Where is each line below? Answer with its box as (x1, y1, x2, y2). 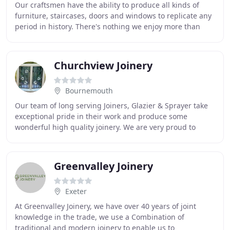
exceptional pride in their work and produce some (15, 111, 187, 121)
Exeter (65, 186, 87, 196)
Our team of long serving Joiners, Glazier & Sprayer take (15, 101, 208, 110)
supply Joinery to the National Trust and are (15, 133, 165, 143)
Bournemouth (65, 86, 113, 95)
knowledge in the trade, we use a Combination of (15, 212, 184, 222)
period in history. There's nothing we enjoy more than (15, 22, 200, 31)
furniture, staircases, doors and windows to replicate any (15, 11, 212, 21)
